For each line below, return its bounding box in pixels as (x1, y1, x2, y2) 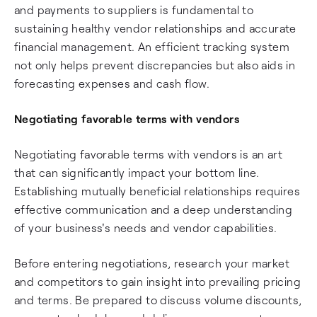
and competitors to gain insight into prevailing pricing (14, 275, 301, 288)
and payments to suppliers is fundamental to (14, 3, 254, 16)
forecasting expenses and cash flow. (14, 76, 209, 90)
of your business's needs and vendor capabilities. (14, 221, 277, 234)
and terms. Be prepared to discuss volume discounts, (14, 293, 302, 306)
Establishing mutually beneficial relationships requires (14, 184, 300, 197)
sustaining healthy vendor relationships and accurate (14, 21, 296, 35)
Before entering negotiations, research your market (14, 256, 289, 270)
